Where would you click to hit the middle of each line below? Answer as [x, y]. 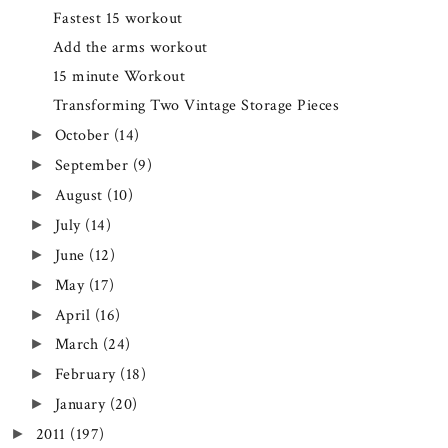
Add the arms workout [130, 47]
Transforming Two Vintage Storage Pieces [196, 105]
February [87, 375]
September [93, 165]
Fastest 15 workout [117, 18]
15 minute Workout [119, 76]
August [80, 195]
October [84, 135]
